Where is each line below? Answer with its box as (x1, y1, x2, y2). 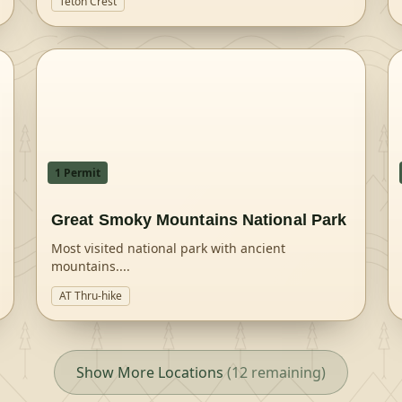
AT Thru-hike (59, 288, 122, 303)
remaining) (248, 363, 326, 382)
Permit (61, 165, 100, 180)
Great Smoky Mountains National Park (51, 211, 347, 229)
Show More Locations (76, 363, 223, 382)
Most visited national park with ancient (51, 240, 285, 257)
